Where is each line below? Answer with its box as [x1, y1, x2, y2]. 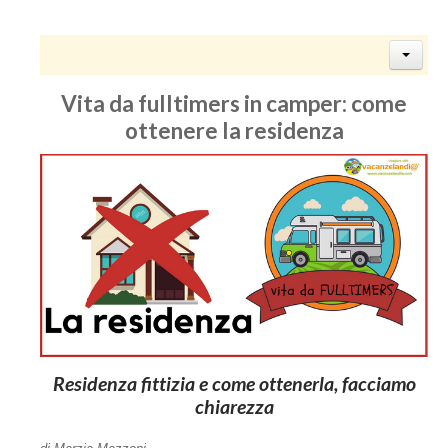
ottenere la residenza [124, 117, 344, 144]
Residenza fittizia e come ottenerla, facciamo [52, 372, 416, 396]
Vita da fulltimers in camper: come [61, 90, 407, 117]
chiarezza [194, 395, 274, 419]
